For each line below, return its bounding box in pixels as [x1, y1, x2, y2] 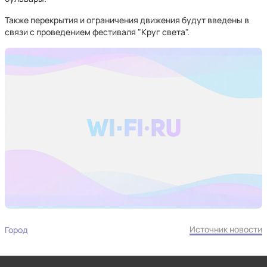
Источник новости [190, 223, 262, 235]
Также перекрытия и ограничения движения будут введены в [5, 14, 249, 26]
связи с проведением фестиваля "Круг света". [5, 26, 190, 38]
